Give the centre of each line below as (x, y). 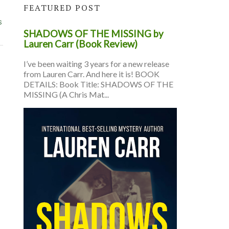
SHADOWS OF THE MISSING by (94, 33)
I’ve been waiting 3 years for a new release (96, 63)
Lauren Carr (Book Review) (81, 44)
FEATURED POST (62, 8)
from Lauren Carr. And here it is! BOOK (91, 74)
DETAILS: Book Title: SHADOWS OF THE (98, 84)
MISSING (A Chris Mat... (66, 94)
